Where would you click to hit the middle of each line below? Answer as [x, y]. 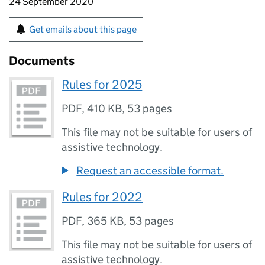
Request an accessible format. [150, 171]
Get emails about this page [83, 29]
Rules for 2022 [102, 197]
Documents [42, 61]
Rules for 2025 [102, 85]
